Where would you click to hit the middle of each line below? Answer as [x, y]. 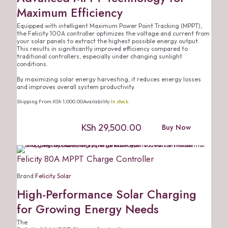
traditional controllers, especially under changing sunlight [99, 56]
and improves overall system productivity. [76, 87]
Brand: [26, 176]
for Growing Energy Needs [88, 209]
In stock [120, 102]
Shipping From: [35, 102]
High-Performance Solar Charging [107, 194]
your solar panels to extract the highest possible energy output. [108, 41]
